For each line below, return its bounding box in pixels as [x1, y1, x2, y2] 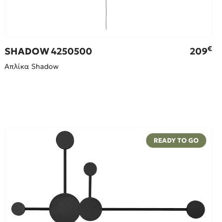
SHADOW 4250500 [4, 46, 93, 57]
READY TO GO [153, 136, 199, 145]
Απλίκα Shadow [4, 62, 59, 71]
